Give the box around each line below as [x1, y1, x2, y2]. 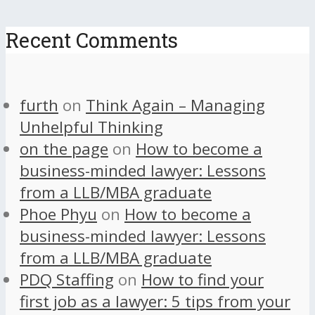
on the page [20, 138, 108, 160]
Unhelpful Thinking [20, 116, 163, 139]
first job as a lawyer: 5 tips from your [20, 290, 290, 313]
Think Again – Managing [86, 94, 265, 117]
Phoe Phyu [20, 203, 97, 226]
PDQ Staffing [20, 269, 114, 291]
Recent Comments [6, 26, 178, 53]
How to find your [141, 269, 264, 291]
